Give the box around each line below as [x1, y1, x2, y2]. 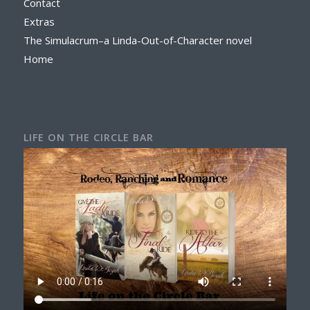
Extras [23, 15, 55, 29]
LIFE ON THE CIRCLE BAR [23, 131, 154, 145]
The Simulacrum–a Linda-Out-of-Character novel [23, 33, 252, 48]
